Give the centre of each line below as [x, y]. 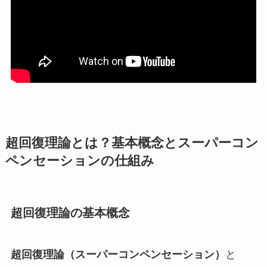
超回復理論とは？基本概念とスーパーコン [132, 143]
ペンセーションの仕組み [80, 161]
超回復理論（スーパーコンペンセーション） [118, 254]
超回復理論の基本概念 [70, 213]
